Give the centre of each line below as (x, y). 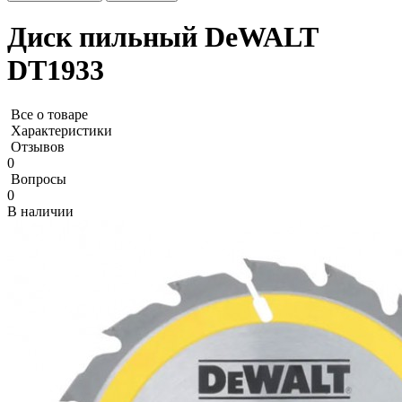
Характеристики (61, 130)
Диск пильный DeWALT (162, 37)
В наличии (40, 211)
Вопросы (39, 179)
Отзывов (38, 146)
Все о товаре (49, 114)
